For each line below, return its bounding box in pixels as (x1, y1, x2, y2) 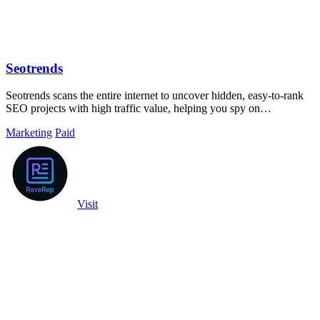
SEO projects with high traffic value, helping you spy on (6, 102, 260, 115)
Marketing (6, 126, 52, 139)
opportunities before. (6, 115, 99, 128)
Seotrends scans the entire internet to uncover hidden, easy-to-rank (6, 89, 304, 102)
